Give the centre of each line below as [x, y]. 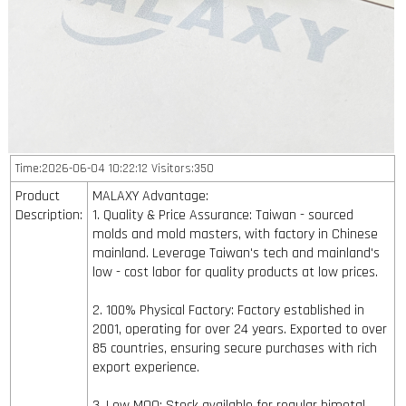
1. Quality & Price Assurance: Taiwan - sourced [223, 215]
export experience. [146, 367]
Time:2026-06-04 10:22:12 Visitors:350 [115, 168]
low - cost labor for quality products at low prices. [236, 272]
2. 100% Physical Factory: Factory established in [229, 310]
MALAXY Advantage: [151, 196]
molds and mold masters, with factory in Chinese [236, 234]
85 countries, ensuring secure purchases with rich [235, 348]
